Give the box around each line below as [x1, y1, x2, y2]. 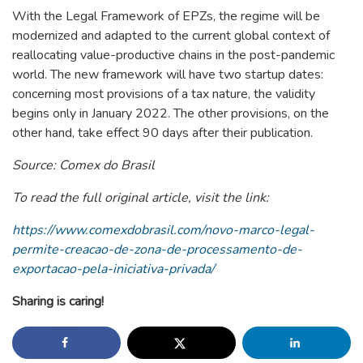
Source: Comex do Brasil [12, 156, 155, 174]
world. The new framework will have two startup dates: [12, 65, 323, 83]
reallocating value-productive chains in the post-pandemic [12, 45, 335, 64]
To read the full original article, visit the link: [12, 188, 269, 207]
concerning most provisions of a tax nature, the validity [12, 84, 315, 103]
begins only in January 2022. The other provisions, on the [12, 104, 329, 122]
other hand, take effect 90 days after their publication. [12, 123, 313, 142]
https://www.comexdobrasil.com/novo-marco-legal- [12, 220, 314, 239]
